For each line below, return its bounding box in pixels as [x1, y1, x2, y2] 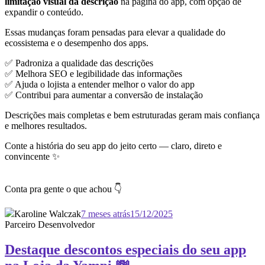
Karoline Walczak [14, 209, 81, 219]
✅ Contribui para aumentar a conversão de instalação [5, 90, 203, 101]
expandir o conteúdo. [5, 7, 83, 18]
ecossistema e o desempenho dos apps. [5, 38, 148, 49]
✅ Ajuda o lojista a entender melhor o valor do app [5, 79, 195, 90]
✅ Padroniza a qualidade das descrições [5, 58, 153, 69]
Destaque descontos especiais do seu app [5, 242, 246, 257]
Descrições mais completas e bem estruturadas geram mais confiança [5, 110, 260, 121]
